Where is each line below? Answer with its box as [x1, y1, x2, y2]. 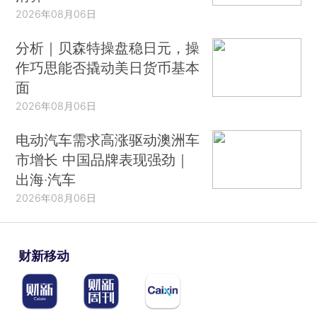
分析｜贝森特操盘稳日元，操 [16, 38, 200, 57]
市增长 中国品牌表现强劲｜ [16, 150, 190, 168]
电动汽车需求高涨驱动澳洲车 [16, 130, 200, 149]
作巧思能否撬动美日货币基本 [16, 58, 200, 76]
